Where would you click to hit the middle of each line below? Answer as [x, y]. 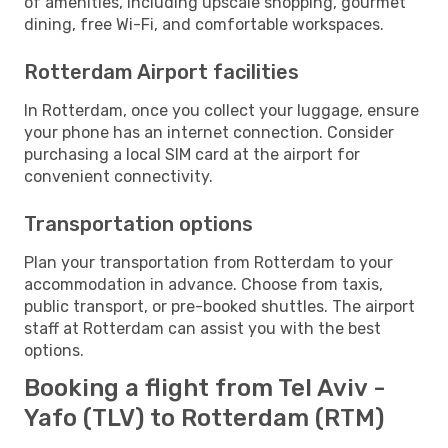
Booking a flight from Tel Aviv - [204, 387]
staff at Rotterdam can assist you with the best [202, 328]
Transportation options [138, 223]
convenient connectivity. [118, 176]
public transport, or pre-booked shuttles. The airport [219, 306]
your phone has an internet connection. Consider [209, 132]
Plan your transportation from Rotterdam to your [208, 262]
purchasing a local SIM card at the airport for [192, 154]
